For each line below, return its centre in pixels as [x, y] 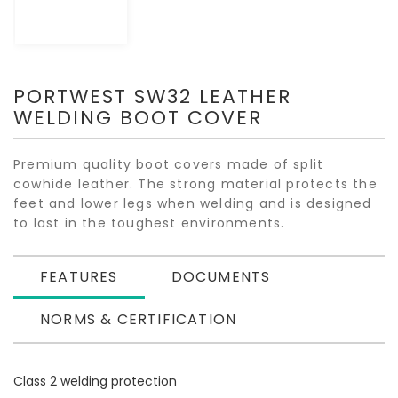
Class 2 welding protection [95, 381]
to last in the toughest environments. [149, 223]
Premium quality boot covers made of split [169, 164]
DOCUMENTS [221, 276]
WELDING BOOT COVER [138, 117]
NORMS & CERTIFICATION [139, 319]
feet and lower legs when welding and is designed [193, 203]
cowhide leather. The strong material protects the [195, 183]
